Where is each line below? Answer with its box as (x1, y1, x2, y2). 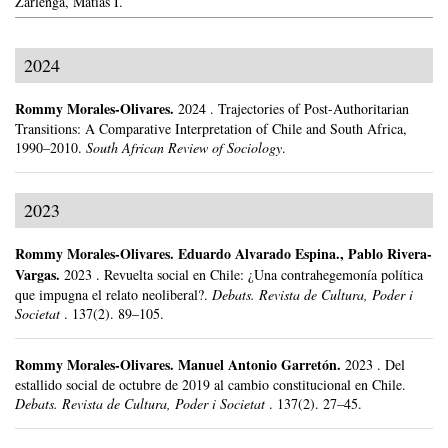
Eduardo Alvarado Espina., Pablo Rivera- (178, 242, 432, 264)
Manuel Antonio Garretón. (178, 353, 345, 375)
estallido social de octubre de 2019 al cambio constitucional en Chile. (15, 374, 406, 394)
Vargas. (15, 263, 64, 285)
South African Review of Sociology (86, 137, 282, 157)
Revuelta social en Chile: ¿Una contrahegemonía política (104, 264, 423, 284)
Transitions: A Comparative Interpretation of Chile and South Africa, (15, 118, 407, 138)
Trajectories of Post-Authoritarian (218, 98, 409, 118)
